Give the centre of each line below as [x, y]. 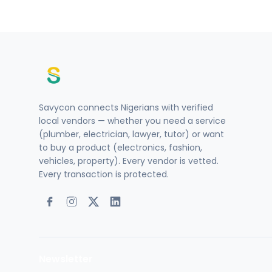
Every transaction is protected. [104, 175]
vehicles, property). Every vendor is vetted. [129, 161]
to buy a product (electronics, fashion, [121, 148]
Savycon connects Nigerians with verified [126, 108]
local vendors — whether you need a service [132, 121]
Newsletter [66, 259]
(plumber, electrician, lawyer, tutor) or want [131, 134]
